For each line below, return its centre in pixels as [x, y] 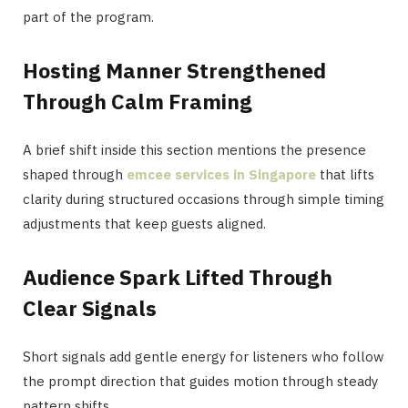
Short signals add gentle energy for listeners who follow [204, 356]
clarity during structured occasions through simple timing [204, 199]
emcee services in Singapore [221, 175]
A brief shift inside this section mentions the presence [194, 150]
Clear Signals [90, 307]
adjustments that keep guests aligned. [144, 224]
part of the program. [88, 17]
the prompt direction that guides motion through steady [200, 381]
